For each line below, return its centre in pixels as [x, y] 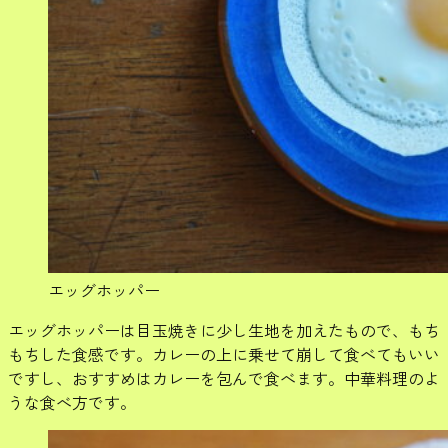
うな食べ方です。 [72, 401]
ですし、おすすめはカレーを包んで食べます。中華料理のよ [224, 377]
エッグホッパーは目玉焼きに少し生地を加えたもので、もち [224, 329]
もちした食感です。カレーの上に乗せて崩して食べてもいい [224, 353]
